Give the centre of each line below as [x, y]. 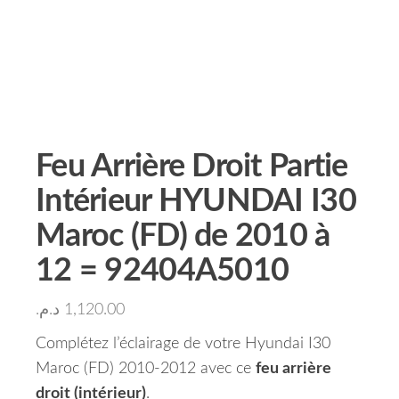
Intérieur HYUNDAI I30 [196, 201]
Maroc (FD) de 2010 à [183, 236]
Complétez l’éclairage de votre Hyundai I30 [183, 344]
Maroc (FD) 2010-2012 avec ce [146, 369]
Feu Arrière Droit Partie [192, 167]
